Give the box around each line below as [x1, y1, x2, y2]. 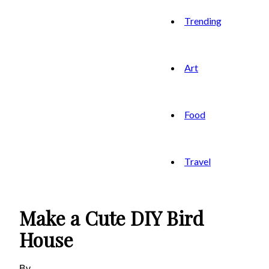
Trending [184, 15, 222, 26]
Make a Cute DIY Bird [19, 205, 204, 231]
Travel [184, 156, 211, 167]
